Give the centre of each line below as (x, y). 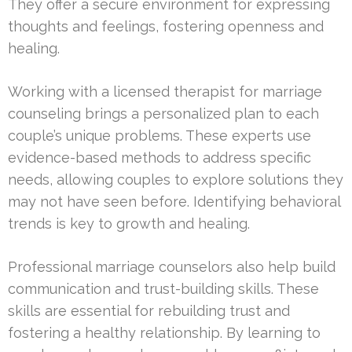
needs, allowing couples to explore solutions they (176, 180)
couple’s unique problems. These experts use (159, 136)
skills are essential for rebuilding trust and (149, 311)
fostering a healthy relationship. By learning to (164, 333)
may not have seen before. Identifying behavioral (174, 202)
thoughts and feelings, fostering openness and (166, 27)
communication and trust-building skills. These (163, 289)
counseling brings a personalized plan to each (163, 114)
